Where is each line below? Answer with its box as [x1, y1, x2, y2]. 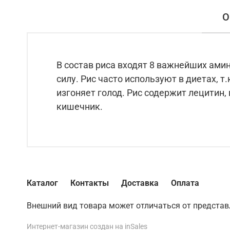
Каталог [27, 178, 58, 188]
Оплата [171, 178, 199, 188]
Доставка [121, 178, 159, 188]
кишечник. [56, 101, 103, 112]
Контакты [70, 178, 109, 188]
